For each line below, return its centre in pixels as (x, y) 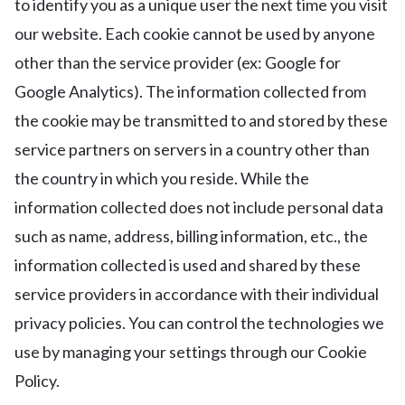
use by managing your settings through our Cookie (191, 352)
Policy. (37, 381)
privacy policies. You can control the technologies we (199, 323)
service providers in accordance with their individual (197, 294)
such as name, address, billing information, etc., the (191, 236)
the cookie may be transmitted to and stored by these (201, 120)
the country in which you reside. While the (162, 178)
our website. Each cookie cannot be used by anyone (195, 33)
